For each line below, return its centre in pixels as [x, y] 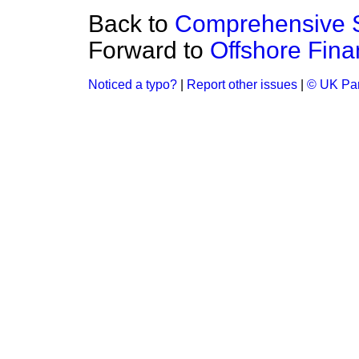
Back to [131, 24]
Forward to [149, 50]
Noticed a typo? [133, 85]
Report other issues [242, 85]
